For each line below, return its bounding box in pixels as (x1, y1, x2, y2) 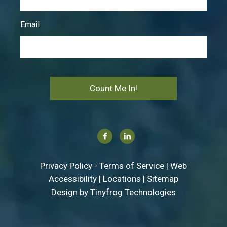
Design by (51, 187, 90, 198)
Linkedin (131, 131, 163, 141)
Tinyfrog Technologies (90, 187, 176, 198)
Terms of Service (99, 161, 164, 171)
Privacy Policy (40, 161, 92, 171)
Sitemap (147, 174, 178, 184)
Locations (103, 174, 141, 184)
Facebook (108, 131, 146, 141)
